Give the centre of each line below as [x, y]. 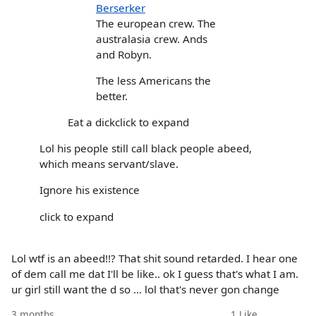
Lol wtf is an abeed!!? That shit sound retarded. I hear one [154, 258]
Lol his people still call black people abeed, [146, 148]
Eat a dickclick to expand [128, 122]
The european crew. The [156, 23]
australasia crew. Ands [152, 38]
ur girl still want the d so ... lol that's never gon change [145, 289]
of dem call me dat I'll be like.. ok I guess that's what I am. [155, 273]
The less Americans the [153, 80]
